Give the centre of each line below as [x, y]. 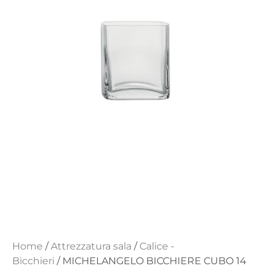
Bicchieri [33, 261]
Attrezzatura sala [91, 246]
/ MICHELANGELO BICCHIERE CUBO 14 [150, 261]
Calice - [157, 246]
